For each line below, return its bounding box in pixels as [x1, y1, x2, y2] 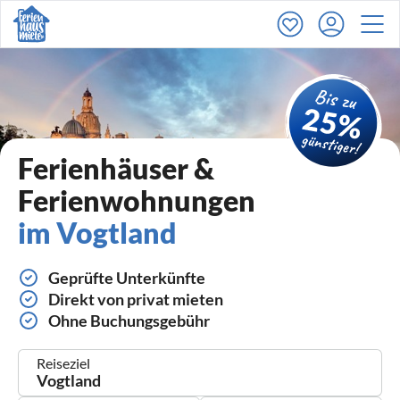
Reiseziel [37, 354, 90, 372]
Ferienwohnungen [18, 183, 255, 219]
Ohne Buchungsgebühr [48, 310, 210, 330]
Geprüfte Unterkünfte [48, 267, 205, 287]
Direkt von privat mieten [48, 288, 223, 309]
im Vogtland [18, 215, 177, 251]
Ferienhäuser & [18, 151, 214, 187]
